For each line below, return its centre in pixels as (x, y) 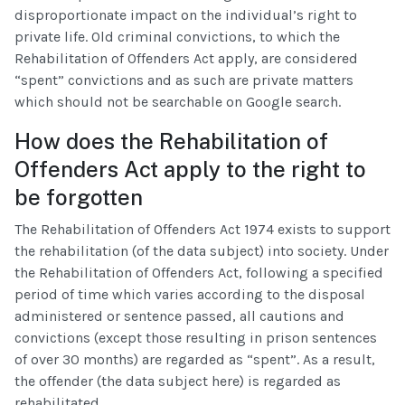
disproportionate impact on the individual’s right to (186, 14)
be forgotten (79, 197)
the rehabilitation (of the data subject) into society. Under (202, 250)
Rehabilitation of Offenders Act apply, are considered (186, 58)
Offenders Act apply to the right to (190, 169)
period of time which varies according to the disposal (190, 294)
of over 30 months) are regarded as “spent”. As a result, (195, 359)
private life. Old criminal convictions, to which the (177, 36)
